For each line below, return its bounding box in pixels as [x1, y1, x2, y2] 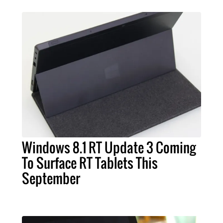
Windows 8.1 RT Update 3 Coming [22, 137, 196, 158]
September [22, 168, 80, 189]
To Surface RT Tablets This [22, 153, 158, 173]
